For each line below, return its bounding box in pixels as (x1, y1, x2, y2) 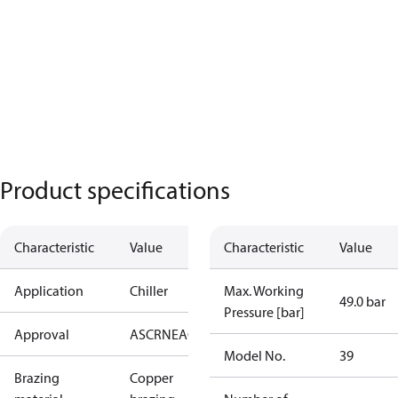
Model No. (224, 346, 285, 364)
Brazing (14, 369, 60, 386)
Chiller (130, 282, 168, 299)
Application (14, 282, 84, 299)
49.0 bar (339, 292, 386, 310)
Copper (130, 369, 173, 386)
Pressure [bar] (224, 303, 305, 321)
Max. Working (224, 282, 304, 299)
